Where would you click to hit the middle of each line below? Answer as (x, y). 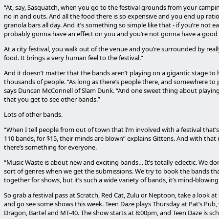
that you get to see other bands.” (52, 99)
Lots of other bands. (33, 114)
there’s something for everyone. (50, 147)
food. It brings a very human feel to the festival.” (74, 58)
